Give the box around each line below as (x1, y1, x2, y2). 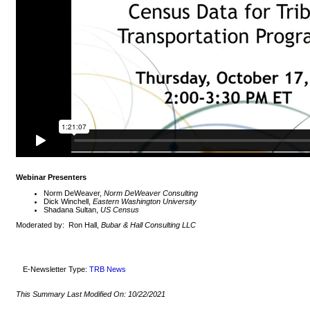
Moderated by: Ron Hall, (16, 221, 102, 230)
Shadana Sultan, (44, 205, 101, 214)
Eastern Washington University (93, 197, 197, 206)
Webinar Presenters (16, 172, 87, 181)
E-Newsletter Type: (23, 265, 90, 274)
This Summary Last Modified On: (16, 290, 129, 299)
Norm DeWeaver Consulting (104, 188, 199, 197)
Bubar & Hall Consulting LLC (101, 221, 197, 230)
